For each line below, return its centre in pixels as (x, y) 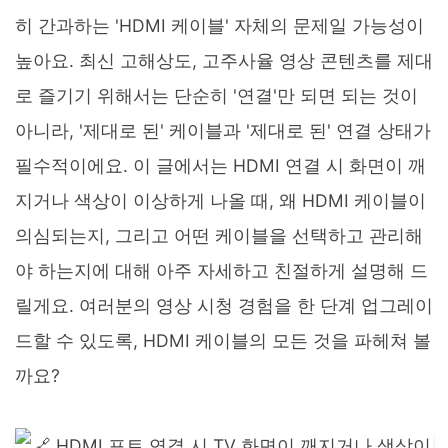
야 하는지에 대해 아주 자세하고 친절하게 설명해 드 (221, 270)
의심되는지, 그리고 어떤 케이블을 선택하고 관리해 (219, 235)
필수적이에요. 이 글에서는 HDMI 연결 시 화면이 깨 (220, 165)
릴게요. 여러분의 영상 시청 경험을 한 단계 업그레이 (224, 305)
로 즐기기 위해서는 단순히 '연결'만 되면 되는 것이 (216, 95)
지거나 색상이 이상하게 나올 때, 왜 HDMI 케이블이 (220, 200)
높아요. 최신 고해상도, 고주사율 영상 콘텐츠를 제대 (224, 60)
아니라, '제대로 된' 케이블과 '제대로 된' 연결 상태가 (223, 130)
